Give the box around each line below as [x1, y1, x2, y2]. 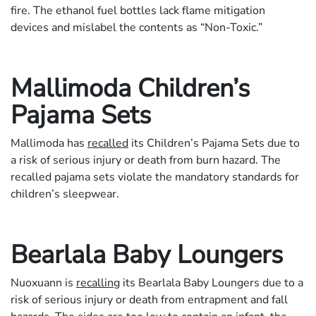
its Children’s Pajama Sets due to [128, 135, 300, 152]
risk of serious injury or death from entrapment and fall [11, 292, 288, 308]
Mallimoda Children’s [11, 71, 250, 107]
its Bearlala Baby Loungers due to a [120, 275, 303, 291]
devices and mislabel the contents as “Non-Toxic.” [11, 20, 262, 36]
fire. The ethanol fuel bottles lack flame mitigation [11, 3, 265, 19]
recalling [76, 275, 120, 291]
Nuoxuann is [11, 275, 76, 291]
